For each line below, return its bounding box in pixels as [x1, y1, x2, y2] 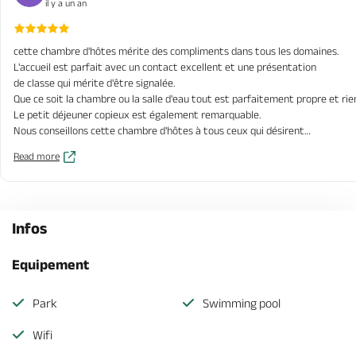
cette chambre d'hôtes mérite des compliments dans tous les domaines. [14, 44, 339, 57]
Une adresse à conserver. [14, 156, 126, 168]
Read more [14, 150, 60, 162]
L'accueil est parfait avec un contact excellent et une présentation [14, 60, 316, 73]
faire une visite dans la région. [14, 140, 149, 153]
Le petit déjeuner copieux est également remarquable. [14, 108, 261, 121]
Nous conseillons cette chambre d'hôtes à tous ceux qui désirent [14, 124, 304, 137]
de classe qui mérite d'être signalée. [14, 76, 176, 89]
